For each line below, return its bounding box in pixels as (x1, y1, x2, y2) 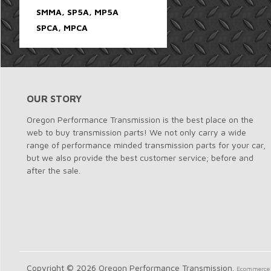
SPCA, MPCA (36, 22, 88, 33)
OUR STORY (27, 93, 82, 104)
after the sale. (27, 165, 80, 175)
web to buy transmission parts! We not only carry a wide (27, 126, 246, 137)
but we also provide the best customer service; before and (27, 152, 253, 163)
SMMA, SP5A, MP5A (36, 6, 119, 17)
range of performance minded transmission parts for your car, (27, 139, 266, 150)
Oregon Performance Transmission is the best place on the (27, 114, 253, 125)
